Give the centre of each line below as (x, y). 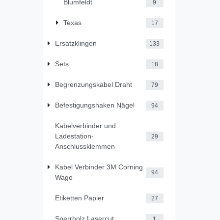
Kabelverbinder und (85, 126)
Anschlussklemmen (85, 147)
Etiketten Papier (79, 198)
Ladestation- (74, 136)
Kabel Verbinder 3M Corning (99, 167)
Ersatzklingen (76, 43)
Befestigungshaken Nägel (95, 105)
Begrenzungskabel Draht (93, 85)
